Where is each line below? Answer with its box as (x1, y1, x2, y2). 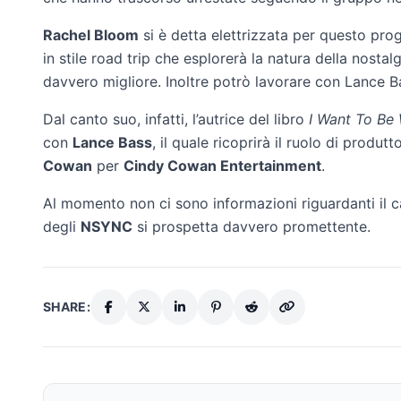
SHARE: (43, 298, 91, 314)
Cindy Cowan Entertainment (124, 156, 321, 175)
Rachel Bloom (43, 25, 139, 44)
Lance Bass (73, 132, 152, 151)
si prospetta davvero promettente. (132, 217, 371, 235)
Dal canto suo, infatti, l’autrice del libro (43, 109, 309, 128)
